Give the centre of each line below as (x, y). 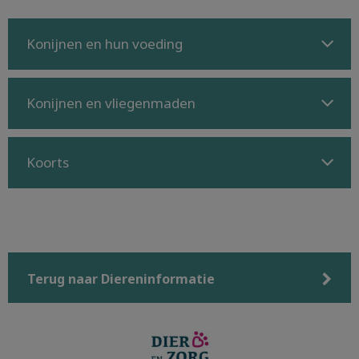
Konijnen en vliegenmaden (111, 103)
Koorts (48, 162)
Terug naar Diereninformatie (121, 279)
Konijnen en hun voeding (105, 44)
